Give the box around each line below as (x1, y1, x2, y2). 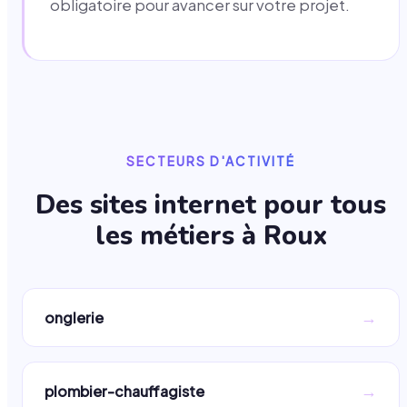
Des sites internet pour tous (35, 187, 386, 223)
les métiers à (94, 218, 263, 254)
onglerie (45, 308, 104, 328)
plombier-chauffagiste (45, 382, 204, 402)
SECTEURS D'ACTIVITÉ (125, 153, 296, 169)
